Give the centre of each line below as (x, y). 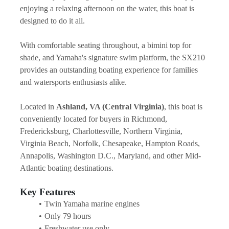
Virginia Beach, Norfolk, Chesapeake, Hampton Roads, (110, 143)
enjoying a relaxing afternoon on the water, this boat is (107, 8)
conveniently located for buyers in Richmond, (94, 119)
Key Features (48, 192)
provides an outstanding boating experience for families (109, 70)
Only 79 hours (67, 216)
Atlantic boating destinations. (67, 168)
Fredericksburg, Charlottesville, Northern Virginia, (101, 131)
